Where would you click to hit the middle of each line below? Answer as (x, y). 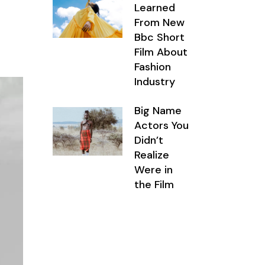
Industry (155, 82)
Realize (152, 155)
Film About (161, 52)
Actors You (162, 125)
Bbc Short (160, 37)
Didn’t (149, 140)
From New (160, 22)
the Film (154, 185)
